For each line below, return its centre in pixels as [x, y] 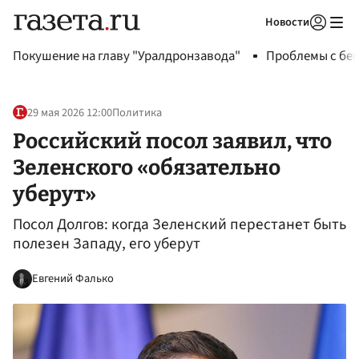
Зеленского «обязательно [147, 167]
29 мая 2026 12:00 [70, 113]
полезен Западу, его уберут [107, 244]
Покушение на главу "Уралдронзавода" [127, 56]
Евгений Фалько [73, 278]
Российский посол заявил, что [172, 141]
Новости [287, 22]
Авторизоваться [252, 42]
